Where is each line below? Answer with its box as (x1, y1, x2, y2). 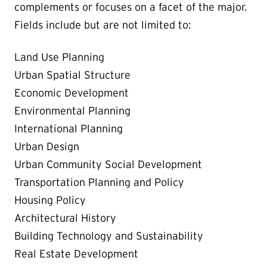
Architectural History (14, 212, 116, 224)
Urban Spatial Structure (14, 69, 131, 81)
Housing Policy (14, 194, 86, 206)
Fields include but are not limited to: (14, 18, 191, 31)
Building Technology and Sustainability (14, 229, 203, 242)
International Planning (14, 122, 123, 135)
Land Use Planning (14, 51, 104, 63)
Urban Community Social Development (14, 158, 202, 170)
